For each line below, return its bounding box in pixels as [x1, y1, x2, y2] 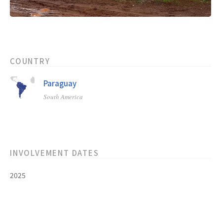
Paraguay [43, 78, 76, 89]
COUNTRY [10, 56, 50, 67]
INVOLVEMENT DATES [10, 147, 99, 158]
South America [43, 92, 83, 102]
